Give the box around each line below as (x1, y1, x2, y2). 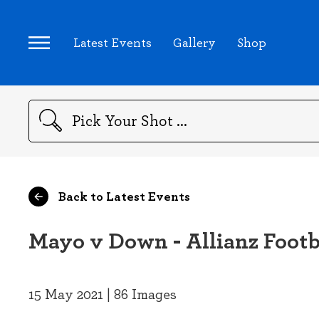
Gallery (173, 33, 216, 51)
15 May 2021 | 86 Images (28, 284, 177, 303)
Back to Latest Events (56, 187, 190, 205)
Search (28, 120, 60, 135)
